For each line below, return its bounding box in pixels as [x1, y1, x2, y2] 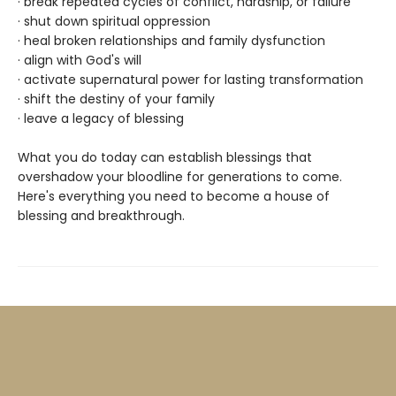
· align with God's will [18, 51, 141, 70]
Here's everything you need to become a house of [18, 187, 330, 206]
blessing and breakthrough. [18, 207, 185, 225]
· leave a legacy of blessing [18, 110, 184, 128]
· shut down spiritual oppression [18, 12, 210, 31]
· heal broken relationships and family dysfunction [18, 32, 325, 50]
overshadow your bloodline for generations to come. [18, 168, 342, 187]
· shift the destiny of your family [18, 90, 215, 109]
